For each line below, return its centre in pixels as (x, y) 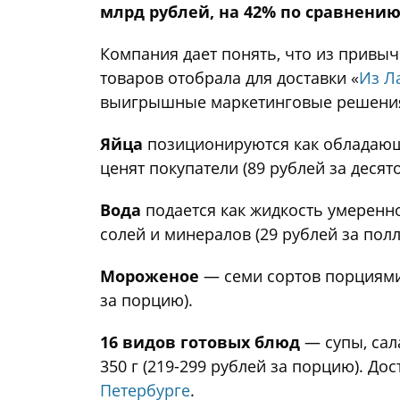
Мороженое (150, 275)
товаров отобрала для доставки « (229, 77)
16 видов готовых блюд (200, 342)
